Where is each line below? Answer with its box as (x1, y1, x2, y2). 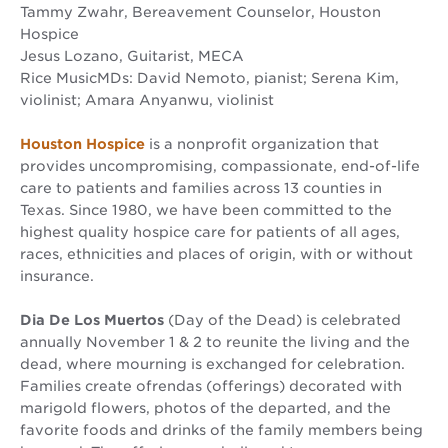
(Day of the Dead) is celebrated (164, 312, 401, 328)
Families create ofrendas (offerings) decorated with (20, 378, 402, 394)
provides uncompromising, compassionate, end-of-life (20, 158, 420, 174)
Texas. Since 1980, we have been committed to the (20, 202, 392, 218)
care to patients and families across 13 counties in (20, 180, 382, 196)
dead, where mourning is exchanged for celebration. (20, 356, 405, 372)
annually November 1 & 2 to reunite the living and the (20, 334, 410, 350)
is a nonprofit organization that (145, 136, 379, 152)
